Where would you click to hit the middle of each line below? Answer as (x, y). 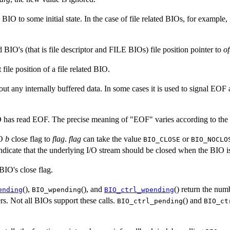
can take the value (112, 139)
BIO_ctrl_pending (150, 201)
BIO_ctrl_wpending (139, 189)
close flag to (31, 139)
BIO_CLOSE (162, 139)
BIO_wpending (56, 189)
